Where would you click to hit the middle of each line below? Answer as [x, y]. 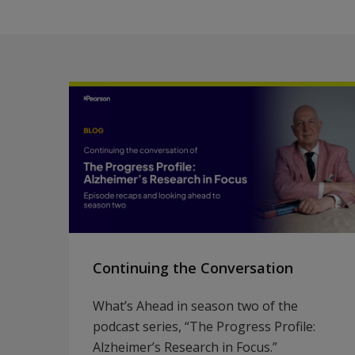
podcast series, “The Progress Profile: [204, 326]
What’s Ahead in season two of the [195, 306]
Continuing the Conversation [193, 268]
